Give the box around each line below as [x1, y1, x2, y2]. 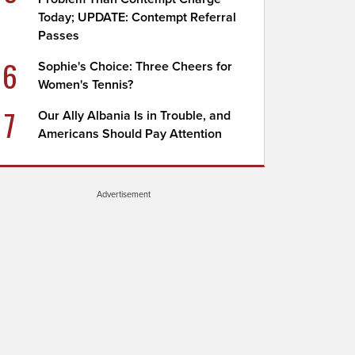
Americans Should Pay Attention [38, 126, 223, 142]
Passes [38, 28, 80, 44]
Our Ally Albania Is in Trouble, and [38, 108, 231, 124]
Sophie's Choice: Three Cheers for [38, 59, 233, 74]
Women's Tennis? [38, 77, 134, 93]
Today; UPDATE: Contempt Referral [38, 10, 237, 25]
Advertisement [97, 189, 151, 200]
